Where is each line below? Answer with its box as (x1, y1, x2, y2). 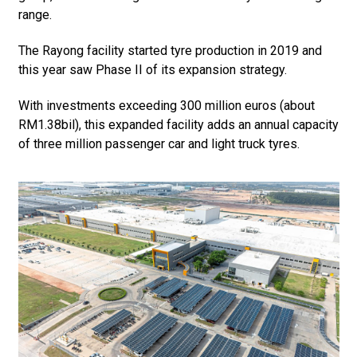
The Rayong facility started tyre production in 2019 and (18, 42, 322, 58)
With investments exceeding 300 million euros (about (18, 97, 315, 113)
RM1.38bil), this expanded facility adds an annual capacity (18, 116, 339, 132)
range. (18, 6, 52, 22)
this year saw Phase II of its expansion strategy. (18, 61, 287, 77)
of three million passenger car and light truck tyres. (18, 135, 300, 151)
